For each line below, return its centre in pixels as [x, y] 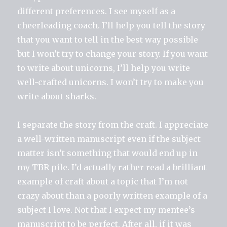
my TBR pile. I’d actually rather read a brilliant [112, 167]
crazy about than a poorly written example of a [112, 195]
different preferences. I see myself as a [97, 11]
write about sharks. [57, 96]
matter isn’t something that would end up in [108, 153]
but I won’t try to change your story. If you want [113, 53]
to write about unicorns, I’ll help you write [104, 68]
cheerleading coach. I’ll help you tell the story [111, 25]
